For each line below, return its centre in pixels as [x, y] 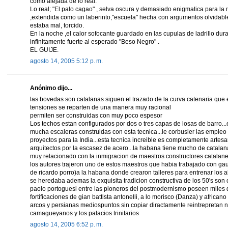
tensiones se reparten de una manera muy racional [101, 107]
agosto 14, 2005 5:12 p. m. [66, 61]
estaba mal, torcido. [57, 25]
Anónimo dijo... [51, 88]
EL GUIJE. [44, 50]
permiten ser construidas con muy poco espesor [96, 115]
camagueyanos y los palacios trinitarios [84, 213]
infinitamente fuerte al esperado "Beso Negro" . [95, 41]
